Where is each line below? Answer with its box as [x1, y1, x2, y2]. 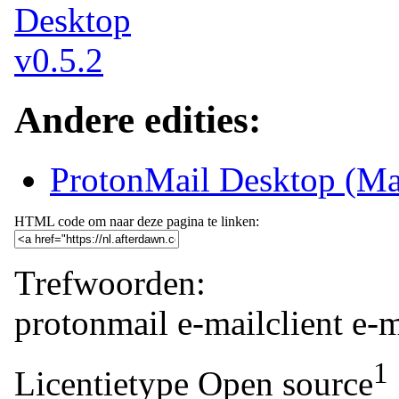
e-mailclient [177, 303, 343, 342]
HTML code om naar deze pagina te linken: [14, 213, 259, 229]
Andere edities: [14, 98, 261, 141]
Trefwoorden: [14, 263, 206, 302]
